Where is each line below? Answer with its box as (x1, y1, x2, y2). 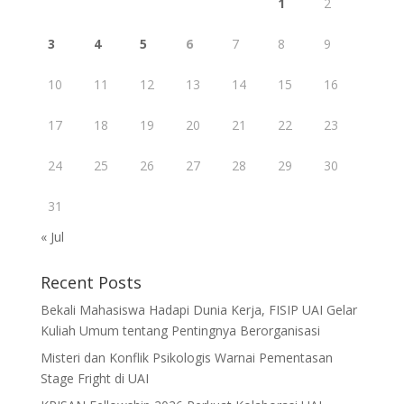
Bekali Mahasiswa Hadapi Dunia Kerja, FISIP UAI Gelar (40, 300, 357, 318)
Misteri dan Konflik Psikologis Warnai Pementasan (40, 348, 333, 366)
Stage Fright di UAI (40, 369, 149, 387)
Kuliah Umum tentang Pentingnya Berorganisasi (40, 321, 320, 339)
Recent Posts (40, 271, 142, 293)
